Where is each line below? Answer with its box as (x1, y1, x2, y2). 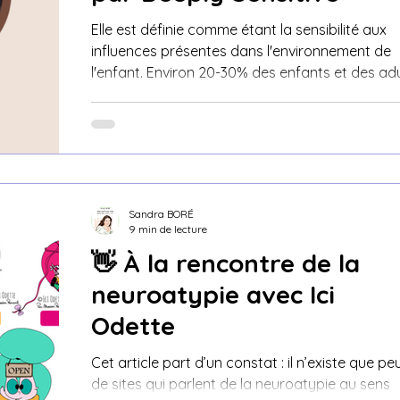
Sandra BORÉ (129, 207, 194, 221)
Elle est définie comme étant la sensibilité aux (91, 21, 387, 38)
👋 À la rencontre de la (91, 247, 360, 279)
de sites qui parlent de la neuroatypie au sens (91, 375, 390, 393)
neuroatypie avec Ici (91, 279, 335, 310)
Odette (91, 310, 175, 341)
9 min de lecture (129, 222, 207, 236)
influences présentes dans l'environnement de (91, 42, 391, 60)
